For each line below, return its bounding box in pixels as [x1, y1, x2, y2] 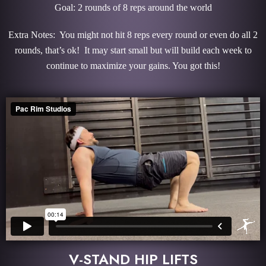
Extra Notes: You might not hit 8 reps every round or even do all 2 [8, 29, 258, 40]
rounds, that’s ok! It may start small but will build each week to [14, 45, 252, 55]
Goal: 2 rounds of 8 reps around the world [54, 2, 212, 12]
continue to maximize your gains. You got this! [46, 60, 220, 71]
